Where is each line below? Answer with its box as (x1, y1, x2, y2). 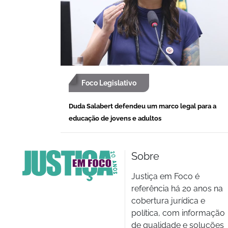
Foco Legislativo (81, 78, 136, 87)
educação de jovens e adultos (69, 114, 161, 122)
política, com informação (131, 208, 225, 218)
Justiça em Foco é (131, 171, 200, 181)
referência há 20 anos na (131, 183, 223, 193)
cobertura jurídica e (131, 195, 206, 206)
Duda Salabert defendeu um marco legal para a (69, 102, 216, 110)
